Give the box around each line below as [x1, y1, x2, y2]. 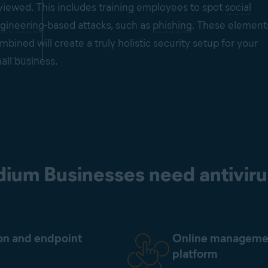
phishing [153, 19, 192, 32]
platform [172, 246, 218, 261]
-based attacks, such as [44, 19, 153, 32]
